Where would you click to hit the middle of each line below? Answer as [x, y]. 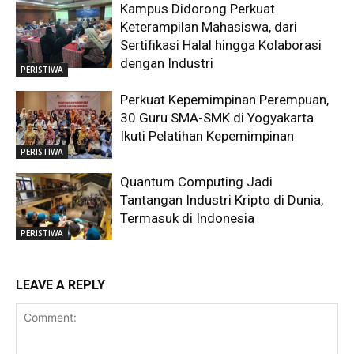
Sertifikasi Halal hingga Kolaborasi [221, 45]
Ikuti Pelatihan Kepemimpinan [207, 136]
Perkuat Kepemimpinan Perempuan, [225, 100]
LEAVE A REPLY [60, 285]
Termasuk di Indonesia [188, 218]
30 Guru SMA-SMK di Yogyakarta [217, 118]
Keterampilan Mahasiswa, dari [209, 27]
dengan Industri [167, 64]
